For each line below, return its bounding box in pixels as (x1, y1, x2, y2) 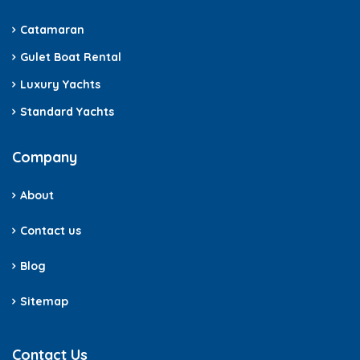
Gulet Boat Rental (20, 50, 121, 65)
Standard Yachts (20, 104, 114, 120)
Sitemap (20, 294, 68, 309)
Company (12, 148, 77, 167)
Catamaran (20, 22, 84, 38)
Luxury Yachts (20, 77, 100, 92)
